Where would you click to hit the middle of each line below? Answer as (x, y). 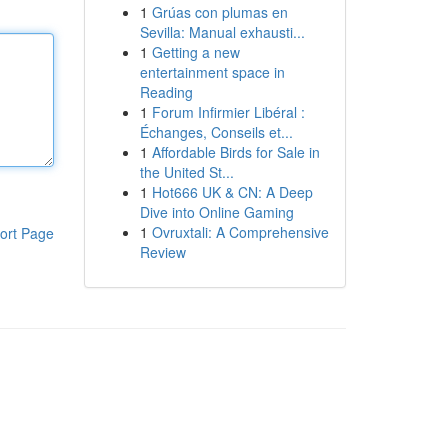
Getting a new (195, 52)
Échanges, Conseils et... (216, 132)
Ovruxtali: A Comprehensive (240, 232)
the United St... (186, 172)
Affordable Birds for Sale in (235, 152)
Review (162, 252)
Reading (166, 92)
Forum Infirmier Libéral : (228, 112)
